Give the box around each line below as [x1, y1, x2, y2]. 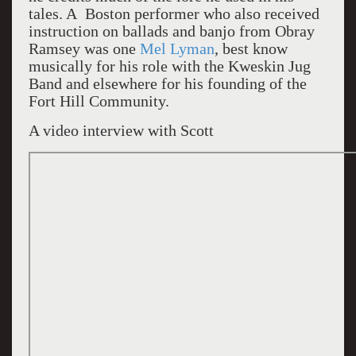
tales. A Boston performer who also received [28, 5, 319, 22]
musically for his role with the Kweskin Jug [28, 57, 311, 75]
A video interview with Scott [28, 122, 214, 139]
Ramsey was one [28, 40, 140, 57]
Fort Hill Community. [28, 92, 169, 110]
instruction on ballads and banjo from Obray [28, 22, 315, 40]
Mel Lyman [139, 40, 215, 57]
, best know [214, 40, 288, 57]
